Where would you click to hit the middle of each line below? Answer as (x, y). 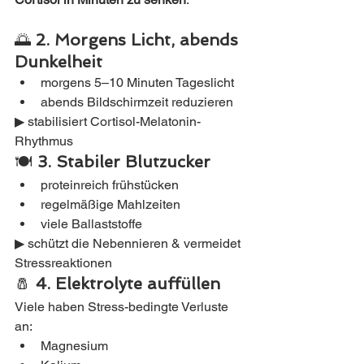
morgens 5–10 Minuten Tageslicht (137, 83)
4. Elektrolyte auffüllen (128, 284)
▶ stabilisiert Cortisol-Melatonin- (108, 122)
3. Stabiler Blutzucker (124, 162)
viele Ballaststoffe (91, 224)
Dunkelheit (58, 62)
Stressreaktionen (63, 263)
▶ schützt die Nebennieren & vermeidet (129, 244)
